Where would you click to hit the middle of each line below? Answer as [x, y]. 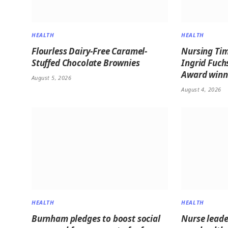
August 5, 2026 [52, 77]
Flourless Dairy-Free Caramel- [90, 51]
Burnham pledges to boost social [96, 219]
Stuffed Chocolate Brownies [86, 63]
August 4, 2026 [201, 89]
